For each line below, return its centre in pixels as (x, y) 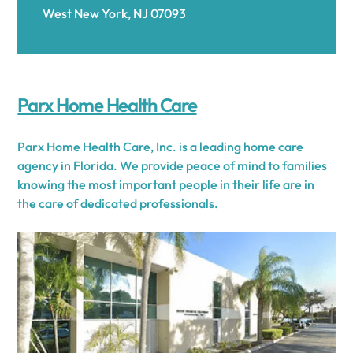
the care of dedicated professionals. (118, 203)
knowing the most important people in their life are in (166, 184)
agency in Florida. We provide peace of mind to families (173, 165)
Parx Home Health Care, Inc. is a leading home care (161, 147)
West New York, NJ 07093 (115, 13)
